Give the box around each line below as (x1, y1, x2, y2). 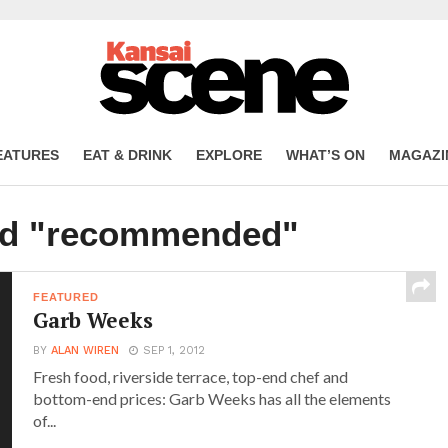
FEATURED (33, 291, 99, 303)
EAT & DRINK (82, 147, 172, 163)
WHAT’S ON (285, 147, 365, 163)
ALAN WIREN (51, 344, 120, 357)
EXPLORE (195, 147, 262, 163)
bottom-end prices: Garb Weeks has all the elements (33, 389, 392, 408)
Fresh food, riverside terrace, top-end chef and (33, 367, 349, 386)
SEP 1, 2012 (143, 344, 206, 357)
